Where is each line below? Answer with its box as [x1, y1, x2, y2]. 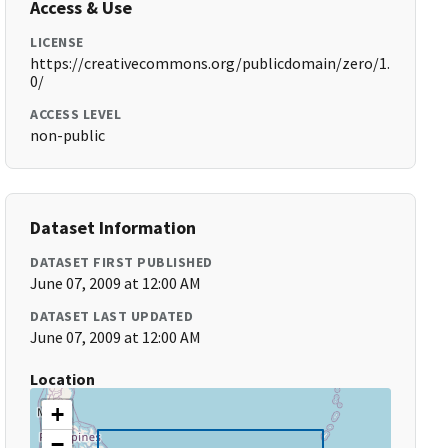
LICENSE [30, 33, 84, 51]
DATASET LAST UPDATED [30, 307, 194, 325]
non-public [30, 125, 106, 145]
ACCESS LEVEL [30, 105, 122, 123]
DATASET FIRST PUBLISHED [30, 253, 213, 271]
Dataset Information [30, 216, 197, 239]
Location [30, 369, 96, 389]
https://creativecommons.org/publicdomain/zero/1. [30, 53, 391, 73]
